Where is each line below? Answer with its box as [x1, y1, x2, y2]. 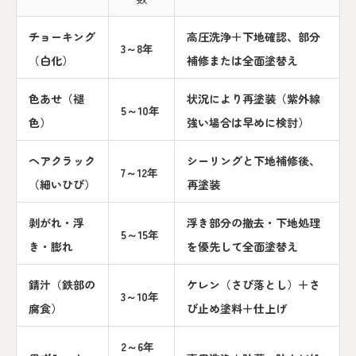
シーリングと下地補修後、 [187, 153, 320, 169]
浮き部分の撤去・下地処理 [187, 215, 320, 231]
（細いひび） [29, 176, 95, 193]
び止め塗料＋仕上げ [187, 300, 287, 317]
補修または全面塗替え [187, 52, 298, 69]
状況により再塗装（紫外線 [187, 91, 320, 107]
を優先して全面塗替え [187, 238, 298, 255]
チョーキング [29, 29, 95, 45]
